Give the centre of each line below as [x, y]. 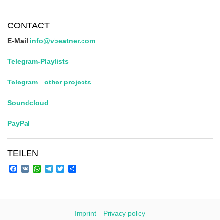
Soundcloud [28, 102]
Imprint [85, 213]
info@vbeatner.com [63, 41]
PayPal [19, 123]
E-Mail [19, 41]
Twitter [76, 168]
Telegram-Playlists [38, 61]
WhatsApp [59, 168]
